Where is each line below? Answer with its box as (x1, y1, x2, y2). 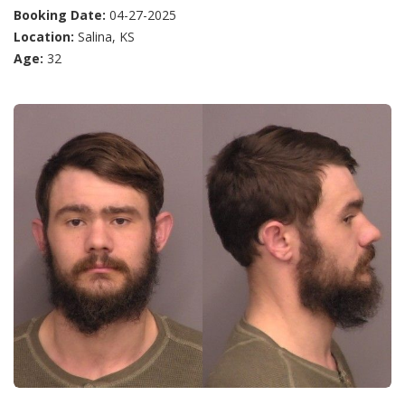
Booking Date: (14, 6, 106, 24)
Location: (14, 28, 74, 46)
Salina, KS (74, 28, 135, 46)
